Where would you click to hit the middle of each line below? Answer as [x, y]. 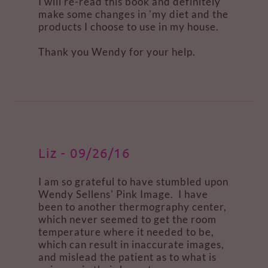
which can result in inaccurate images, [131, 244]
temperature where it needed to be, [126, 232]
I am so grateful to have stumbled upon [133, 182]
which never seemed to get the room [127, 219]
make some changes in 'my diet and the [133, 14]
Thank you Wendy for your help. [118, 52]
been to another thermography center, [133, 207]
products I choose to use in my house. [130, 27]
